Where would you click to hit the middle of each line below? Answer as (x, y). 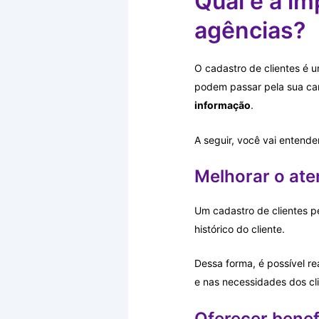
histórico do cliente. (240, 229)
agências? (250, 31)
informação (223, 105)
